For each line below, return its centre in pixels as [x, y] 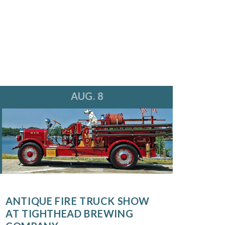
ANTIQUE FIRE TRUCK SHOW [78, 201]
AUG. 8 [87, 96]
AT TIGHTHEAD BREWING [70, 214]
